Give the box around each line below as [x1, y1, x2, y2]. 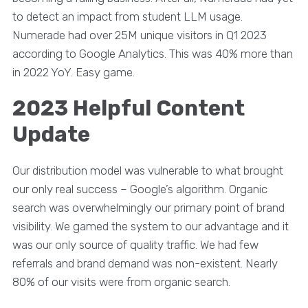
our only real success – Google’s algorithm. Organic [12, 181, 267, 196]
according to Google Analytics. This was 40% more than [12, 46, 293, 60]
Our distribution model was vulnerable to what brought [12, 163, 283, 177]
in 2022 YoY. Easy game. [12, 65, 135, 79]
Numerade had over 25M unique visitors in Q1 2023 [12, 27, 267, 42]
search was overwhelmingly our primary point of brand [12, 200, 285, 214]
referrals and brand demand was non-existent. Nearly [12, 256, 278, 270]
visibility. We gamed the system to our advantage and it [12, 219, 289, 233]
